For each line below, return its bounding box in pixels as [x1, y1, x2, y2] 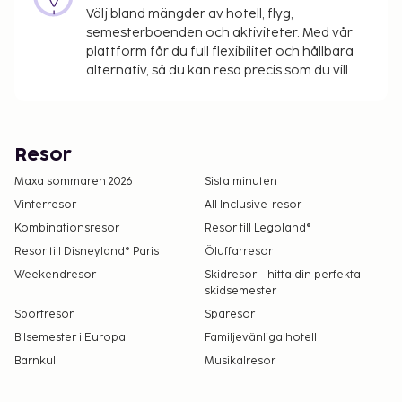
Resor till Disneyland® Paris [14, 245, 159, 259]
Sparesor [205, 308, 255, 322]
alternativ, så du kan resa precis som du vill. [86, 63, 351, 79]
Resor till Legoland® [205, 222, 311, 236]
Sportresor [14, 308, 74, 322]
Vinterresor [14, 198, 76, 213]
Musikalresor [205, 354, 275, 369]
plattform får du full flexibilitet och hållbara [86, 44, 354, 60]
